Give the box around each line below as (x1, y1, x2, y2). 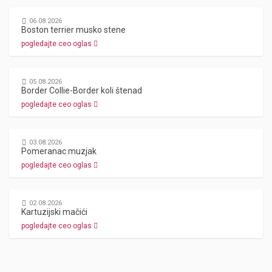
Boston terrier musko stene (21, 25, 126, 35)
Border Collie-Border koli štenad (21, 86, 142, 95)
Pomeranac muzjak (21, 146, 97, 156)
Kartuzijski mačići (21, 207, 87, 217)
